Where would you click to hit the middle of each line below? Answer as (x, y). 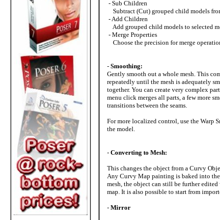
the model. (121, 129)
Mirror (121, 207)
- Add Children (127, 19)
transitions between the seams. (147, 105)
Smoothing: (126, 66)
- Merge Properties (132, 35)
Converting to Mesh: (139, 152)
